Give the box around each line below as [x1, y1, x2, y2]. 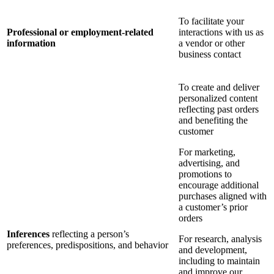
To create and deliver [179, 82, 259, 93]
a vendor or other [179, 38, 245, 49]
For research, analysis [179, 234, 262, 245]
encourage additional [179, 180, 259, 191]
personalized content [179, 93, 257, 104]
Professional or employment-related [7, 27, 154, 38]
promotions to [179, 169, 232, 180]
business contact [179, 49, 241, 60]
